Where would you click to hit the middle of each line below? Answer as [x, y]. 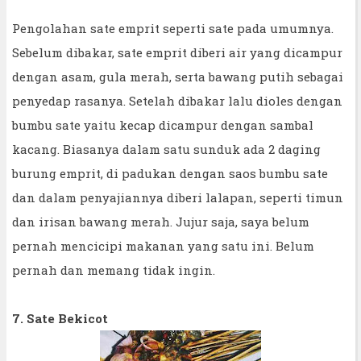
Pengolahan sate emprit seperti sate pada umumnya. [173, 28]
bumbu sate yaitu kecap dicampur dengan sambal [163, 124]
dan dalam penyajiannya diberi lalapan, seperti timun [178, 197]
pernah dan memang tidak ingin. [114, 270]
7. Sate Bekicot [60, 318]
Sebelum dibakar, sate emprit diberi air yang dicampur [177, 52]
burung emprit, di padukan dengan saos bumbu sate [170, 173]
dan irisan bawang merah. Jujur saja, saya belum [161, 221]
